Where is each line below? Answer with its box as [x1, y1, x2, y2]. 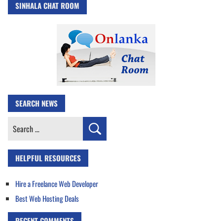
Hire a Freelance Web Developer [15, 178, 98, 189]
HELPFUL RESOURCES [15, 152, 81, 164]
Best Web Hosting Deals [15, 193, 79, 204]
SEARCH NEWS [15, 98, 58, 109]
